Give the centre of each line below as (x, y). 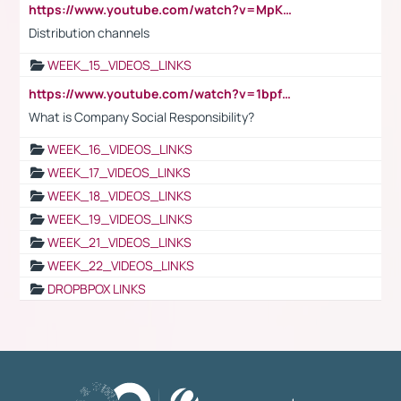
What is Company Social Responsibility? (141, 116)
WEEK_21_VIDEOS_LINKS (119, 242)
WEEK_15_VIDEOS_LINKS (119, 64)
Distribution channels (89, 32)
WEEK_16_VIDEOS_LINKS (120, 149)
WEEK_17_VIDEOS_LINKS (119, 172)
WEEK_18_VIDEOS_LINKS (119, 195)
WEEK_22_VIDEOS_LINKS (121, 265)
